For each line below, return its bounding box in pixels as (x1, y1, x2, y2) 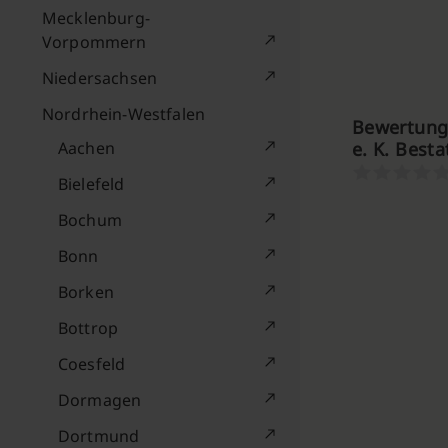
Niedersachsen (42, 67, 158, 89)
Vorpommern (42, 31, 147, 53)
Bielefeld (58, 173, 125, 195)
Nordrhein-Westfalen (42, 103, 206, 125)
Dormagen (58, 389, 142, 411)
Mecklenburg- (42, 7, 150, 29)
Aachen (58, 137, 115, 159)
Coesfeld (58, 353, 126, 375)
